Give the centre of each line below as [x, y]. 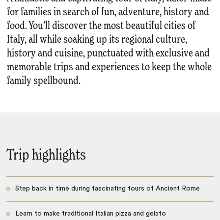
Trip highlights [46, 156]
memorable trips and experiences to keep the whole [109, 67]
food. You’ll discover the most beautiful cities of [101, 26]
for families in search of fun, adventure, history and [108, 12]
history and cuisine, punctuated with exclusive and [108, 53]
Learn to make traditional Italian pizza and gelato [90, 213]
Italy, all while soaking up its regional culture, [97, 40]
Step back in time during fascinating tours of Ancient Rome [107, 189]
